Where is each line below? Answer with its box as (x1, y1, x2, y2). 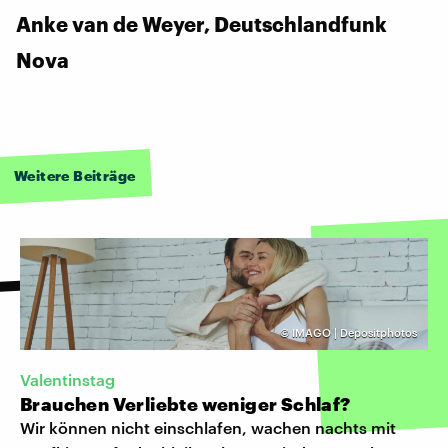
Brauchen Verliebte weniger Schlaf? (20, 392, 351, 415)
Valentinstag (20, 369, 115, 389)
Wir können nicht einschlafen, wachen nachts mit (20, 417, 396, 437)
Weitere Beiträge (14, 166, 136, 184)
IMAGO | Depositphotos (292, 325, 417, 339)
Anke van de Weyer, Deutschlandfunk (16, 11, 387, 36)
